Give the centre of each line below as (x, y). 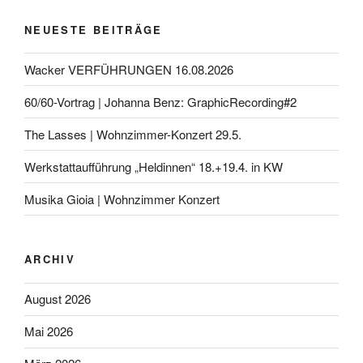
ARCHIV (50, 259)
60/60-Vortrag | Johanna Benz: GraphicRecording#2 (160, 101)
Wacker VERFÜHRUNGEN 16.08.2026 (129, 69)
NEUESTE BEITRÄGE (94, 29)
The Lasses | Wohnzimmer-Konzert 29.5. (133, 134)
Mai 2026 (49, 331)
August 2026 (58, 299)
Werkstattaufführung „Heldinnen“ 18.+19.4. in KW (154, 166)
